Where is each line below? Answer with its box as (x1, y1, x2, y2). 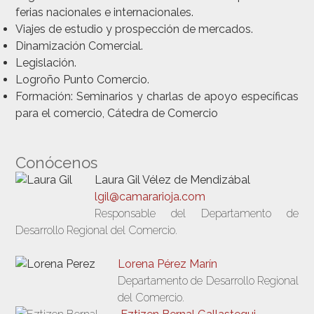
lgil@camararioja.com (95, 189, 206, 203)
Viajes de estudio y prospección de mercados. (15, 22, 254, 36)
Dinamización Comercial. (15, 39, 144, 53)
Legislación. (15, 56, 77, 70)
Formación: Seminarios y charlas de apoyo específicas (15, 90, 299, 104)
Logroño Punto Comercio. (15, 73, 150, 87)
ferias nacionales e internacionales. (15, 6, 194, 20)
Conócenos (15, 153, 98, 172)
